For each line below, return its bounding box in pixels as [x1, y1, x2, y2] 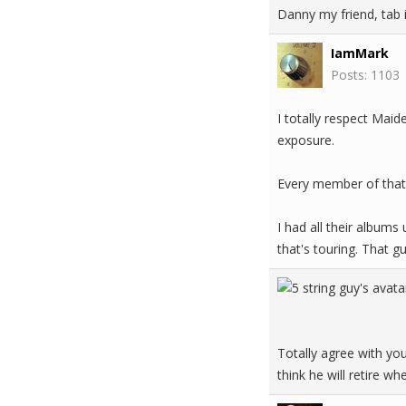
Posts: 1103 [331, 66, 400, 83]
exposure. [277, 131, 334, 149]
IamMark [331, 44, 389, 62]
